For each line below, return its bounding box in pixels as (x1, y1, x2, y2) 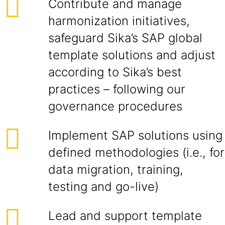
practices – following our (48, 82, 185, 96)
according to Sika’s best (48, 65, 182, 79)
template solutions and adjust (48, 48, 215, 62)
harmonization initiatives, (48, 14, 190, 28)
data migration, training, (48, 162, 183, 177)
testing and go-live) (48, 179, 162, 194)
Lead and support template (48, 208, 202, 223)
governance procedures (48, 99, 182, 114)
